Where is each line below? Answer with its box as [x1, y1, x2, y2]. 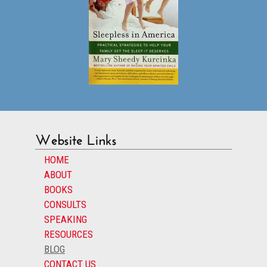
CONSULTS [44, 198, 86, 210]
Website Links [35, 126, 117, 148]
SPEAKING [44, 213, 87, 225]
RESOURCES [44, 228, 93, 240]
